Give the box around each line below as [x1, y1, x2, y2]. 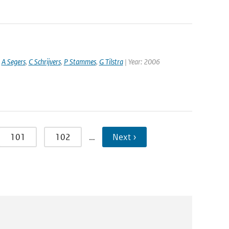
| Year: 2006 [123, 57, 160, 66]
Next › [112, 131, 136, 143]
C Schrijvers [28, 57, 61, 66]
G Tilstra [99, 57, 123, 66]
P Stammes [63, 57, 96, 66]
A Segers [1, 57, 26, 66]
